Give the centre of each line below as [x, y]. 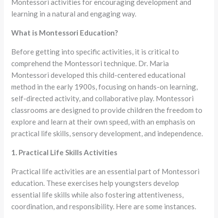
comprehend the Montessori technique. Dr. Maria [90, 63]
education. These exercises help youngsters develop [95, 183]
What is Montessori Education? [65, 33]
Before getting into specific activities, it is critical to [95, 52]
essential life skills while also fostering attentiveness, [98, 195]
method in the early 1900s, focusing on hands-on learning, [105, 87]
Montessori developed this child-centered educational [99, 75]
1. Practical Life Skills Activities [64, 152]
